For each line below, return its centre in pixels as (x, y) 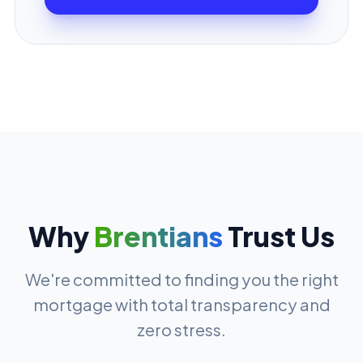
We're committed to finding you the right (181, 279)
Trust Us (279, 235)
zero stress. (181, 329)
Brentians (158, 235)
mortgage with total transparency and (181, 304)
